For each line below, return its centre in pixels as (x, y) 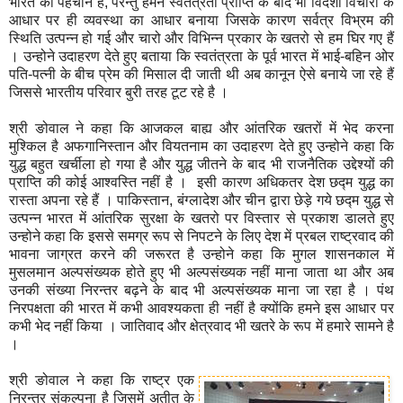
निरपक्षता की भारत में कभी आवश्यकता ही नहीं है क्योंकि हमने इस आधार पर (201, 308)
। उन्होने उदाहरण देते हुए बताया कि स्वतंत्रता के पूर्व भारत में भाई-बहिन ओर (201, 56)
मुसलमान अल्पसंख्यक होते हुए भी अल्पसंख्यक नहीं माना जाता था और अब (201, 272)
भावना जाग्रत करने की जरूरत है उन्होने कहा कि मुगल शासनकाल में (201, 254)
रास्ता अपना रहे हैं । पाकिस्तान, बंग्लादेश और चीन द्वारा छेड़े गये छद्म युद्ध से (201, 200)
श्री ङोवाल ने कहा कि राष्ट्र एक (102, 380)
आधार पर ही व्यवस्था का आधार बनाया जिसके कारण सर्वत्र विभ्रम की (201, 20)
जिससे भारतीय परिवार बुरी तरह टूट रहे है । (119, 92)
